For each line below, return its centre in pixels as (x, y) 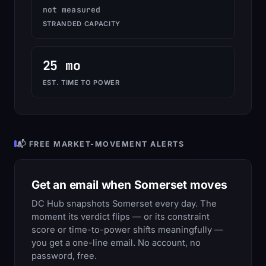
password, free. (64, 256)
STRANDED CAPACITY (82, 24)
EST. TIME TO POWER (81, 83)
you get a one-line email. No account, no (116, 243)
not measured (72, 10)
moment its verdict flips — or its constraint (121, 217)
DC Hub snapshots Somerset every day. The (124, 204)
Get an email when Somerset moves (129, 184)
